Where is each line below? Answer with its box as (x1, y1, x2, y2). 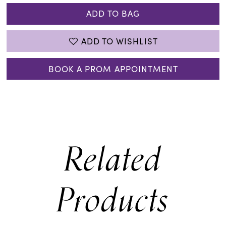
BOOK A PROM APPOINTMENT (48, 63, 179, 75)
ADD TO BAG (86, 8, 141, 20)
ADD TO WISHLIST (81, 35, 158, 47)
